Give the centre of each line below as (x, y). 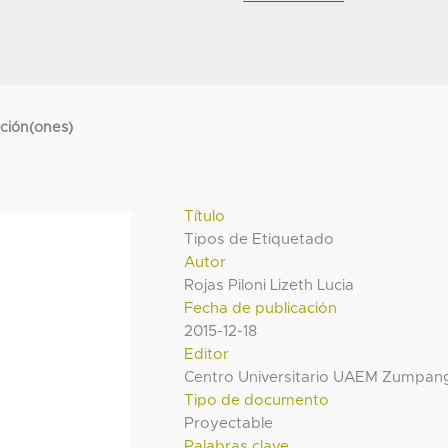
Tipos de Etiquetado (259, 239)
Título (205, 216)
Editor (207, 354)
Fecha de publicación (261, 308)
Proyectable (229, 423)
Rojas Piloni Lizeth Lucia (269, 285)
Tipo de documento (257, 400)
